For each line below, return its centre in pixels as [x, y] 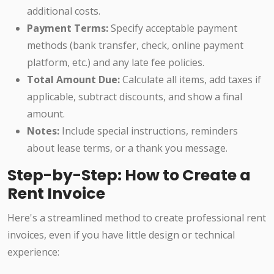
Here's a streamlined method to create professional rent [137, 218]
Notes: [43, 131]
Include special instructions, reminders [149, 131]
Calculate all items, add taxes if [191, 80]
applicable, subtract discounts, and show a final [135, 97]
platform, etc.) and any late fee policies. [116, 63]
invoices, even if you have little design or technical [121, 235]
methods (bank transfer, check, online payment [135, 46]
